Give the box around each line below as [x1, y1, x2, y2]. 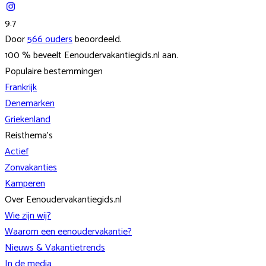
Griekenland [5, 111, 50, 128]
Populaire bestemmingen [5, 63, 103, 80]
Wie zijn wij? [5, 207, 51, 224]
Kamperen [5, 175, 45, 192]
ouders [45, 31, 72, 47]
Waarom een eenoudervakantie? [5, 223, 132, 240]
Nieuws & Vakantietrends [5, 239, 105, 256]
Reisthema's [5, 127, 53, 144]
